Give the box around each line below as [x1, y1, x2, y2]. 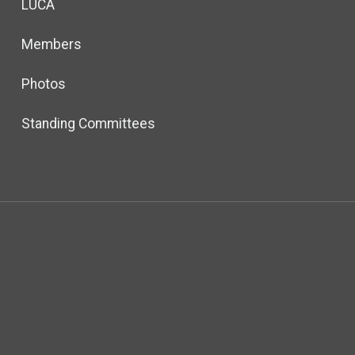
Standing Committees [21, 115, 155, 132]
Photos [21, 75, 66, 92]
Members [21, 36, 82, 52]
